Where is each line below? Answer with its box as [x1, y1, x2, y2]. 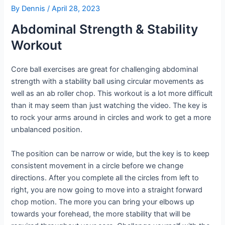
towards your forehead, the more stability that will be [11, 209, 191, 218]
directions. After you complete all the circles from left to [11, 173, 199, 182]
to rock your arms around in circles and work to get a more [11, 113, 211, 123]
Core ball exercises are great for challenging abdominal [11, 65, 198, 74]
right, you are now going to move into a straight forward [11, 185, 203, 194]
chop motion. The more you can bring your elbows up [11, 197, 195, 206]
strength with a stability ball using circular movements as [11, 77, 204, 86]
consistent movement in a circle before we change [11, 161, 184, 170]
